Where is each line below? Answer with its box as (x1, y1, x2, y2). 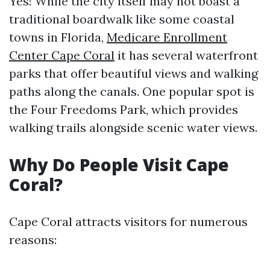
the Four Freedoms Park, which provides (9, 102, 238, 117)
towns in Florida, (9, 30, 107, 45)
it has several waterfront (115, 48, 258, 63)
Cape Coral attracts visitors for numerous (9, 214, 248, 229)
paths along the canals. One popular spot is (9, 84, 254, 99)
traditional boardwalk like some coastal (9, 11, 234, 27)
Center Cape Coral (9, 48, 115, 63)
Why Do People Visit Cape (9, 153, 229, 176)
